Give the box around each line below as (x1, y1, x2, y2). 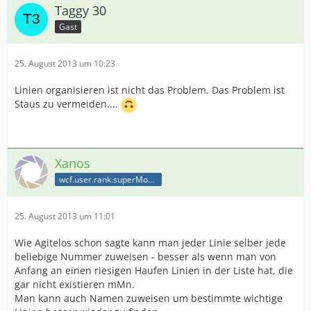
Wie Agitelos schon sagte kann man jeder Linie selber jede (15, 236, 286, 249)
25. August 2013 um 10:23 (15, 58, 115, 69)
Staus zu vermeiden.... (15, 97, 121, 111)
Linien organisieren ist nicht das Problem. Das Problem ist (15, 83, 285, 96)
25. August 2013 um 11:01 (15, 210, 115, 222)
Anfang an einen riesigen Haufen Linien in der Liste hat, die (15, 264, 293, 277)
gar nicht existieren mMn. (15, 278, 135, 291)
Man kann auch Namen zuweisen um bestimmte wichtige (15, 292, 283, 305)
